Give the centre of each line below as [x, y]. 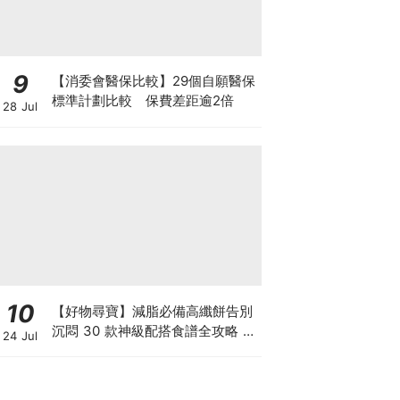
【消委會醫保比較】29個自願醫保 [153, 81]
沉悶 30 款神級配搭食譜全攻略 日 [154, 330]
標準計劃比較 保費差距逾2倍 [142, 100]
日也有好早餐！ [98, 350]
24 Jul [20, 336]
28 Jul [20, 106]
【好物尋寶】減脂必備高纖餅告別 [152, 311]
